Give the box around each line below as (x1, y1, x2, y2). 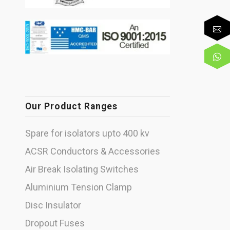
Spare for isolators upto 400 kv (25, 128, 149, 139)
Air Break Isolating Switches (25, 164, 139, 175)
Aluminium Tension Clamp (25, 182, 132, 193)
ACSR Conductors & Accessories (25, 146, 160, 157)
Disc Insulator (25, 200, 81, 211)
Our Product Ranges (25, 101, 118, 112)
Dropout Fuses (25, 218, 85, 229)
